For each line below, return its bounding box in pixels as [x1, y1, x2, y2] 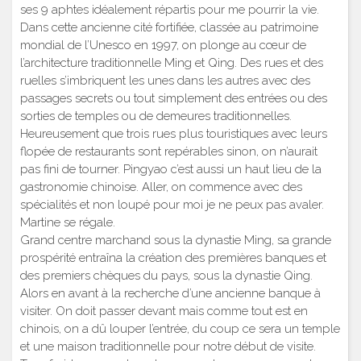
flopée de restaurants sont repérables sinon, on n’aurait [20, 143, 317, 159]
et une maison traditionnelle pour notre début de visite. [20, 338, 316, 354]
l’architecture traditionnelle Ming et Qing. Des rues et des [20, 55, 323, 70]
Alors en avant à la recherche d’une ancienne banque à [20, 285, 321, 301]
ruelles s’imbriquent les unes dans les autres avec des [20, 73, 310, 88]
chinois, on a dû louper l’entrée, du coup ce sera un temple [20, 321, 340, 336]
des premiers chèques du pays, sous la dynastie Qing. [20, 268, 313, 283]
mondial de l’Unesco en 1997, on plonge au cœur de [20, 37, 306, 52]
